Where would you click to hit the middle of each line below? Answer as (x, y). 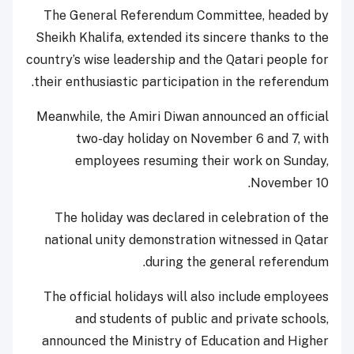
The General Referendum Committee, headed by (186, 15)
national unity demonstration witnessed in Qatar (186, 239)
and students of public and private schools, (202, 318)
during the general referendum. (237, 262)
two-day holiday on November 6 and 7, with (202, 138)
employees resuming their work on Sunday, (202, 160)
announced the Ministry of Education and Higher (185, 341)
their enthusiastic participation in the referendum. (181, 81)
